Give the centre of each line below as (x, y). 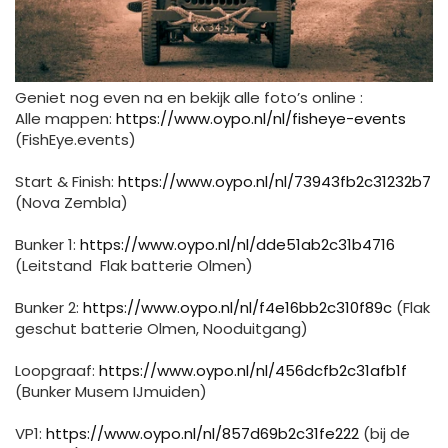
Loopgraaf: (55, 370)
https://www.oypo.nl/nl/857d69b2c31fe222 (202, 433)
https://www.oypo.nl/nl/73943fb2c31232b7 (274, 181)
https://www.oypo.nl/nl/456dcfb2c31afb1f (253, 370)
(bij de (386, 433)
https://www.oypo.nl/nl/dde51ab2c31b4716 (237, 244)
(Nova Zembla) (71, 202)
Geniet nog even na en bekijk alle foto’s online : (189, 97)
